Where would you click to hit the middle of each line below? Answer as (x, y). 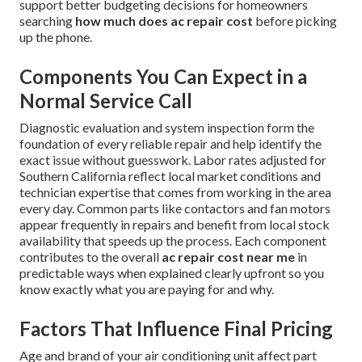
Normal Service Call (106, 101)
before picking (295, 21)
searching (47, 21)
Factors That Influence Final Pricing (176, 329)
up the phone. (56, 37)
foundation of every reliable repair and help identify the (170, 144)
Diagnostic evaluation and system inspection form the (167, 128)
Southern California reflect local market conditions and (170, 176)
